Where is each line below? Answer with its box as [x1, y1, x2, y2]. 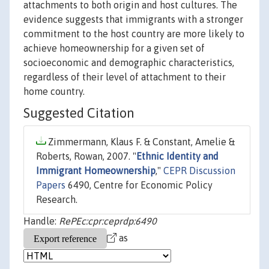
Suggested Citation [23, 105, 134, 121]
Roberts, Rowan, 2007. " [36, 151, 136, 162]
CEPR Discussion [163, 165, 235, 177]
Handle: [23, 216, 59, 227]
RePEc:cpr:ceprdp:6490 [59, 216, 157, 227]
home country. [23, 86, 85, 97]
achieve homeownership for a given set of [23, 43, 205, 54]
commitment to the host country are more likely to [23, 28, 244, 40]
